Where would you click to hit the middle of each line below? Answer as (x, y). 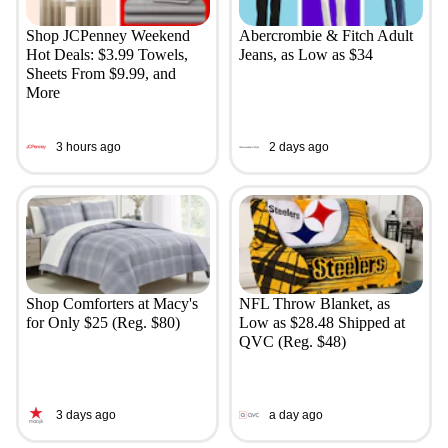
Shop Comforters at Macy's (111, 303)
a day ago (295, 415)
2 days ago (298, 147)
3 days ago (85, 415)
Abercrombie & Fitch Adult (325, 35)
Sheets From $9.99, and (100, 73)
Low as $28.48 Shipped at (321, 322)
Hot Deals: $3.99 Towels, (106, 54)
